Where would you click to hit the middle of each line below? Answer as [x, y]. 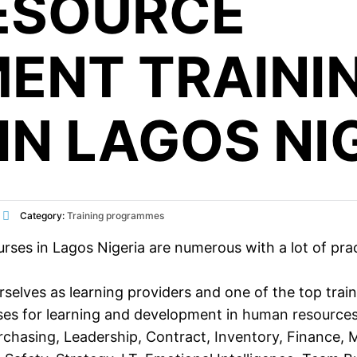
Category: [42, 216]
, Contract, [174, 337]
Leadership [101, 337]
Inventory [245, 337]
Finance [314, 337]
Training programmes [116, 216]
